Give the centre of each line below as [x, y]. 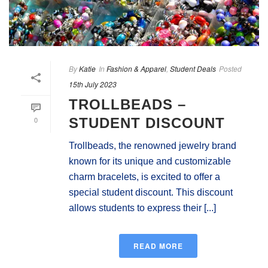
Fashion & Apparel [136, 68]
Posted [230, 68]
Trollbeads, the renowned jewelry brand [153, 145]
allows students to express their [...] [142, 208]
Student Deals [193, 68]
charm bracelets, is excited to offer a [144, 176]
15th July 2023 [93, 84]
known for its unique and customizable [150, 161]
